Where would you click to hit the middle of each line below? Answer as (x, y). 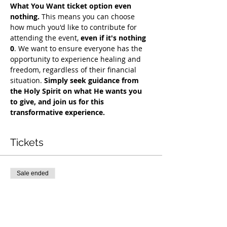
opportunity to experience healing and (77, 59)
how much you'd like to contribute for (74, 27)
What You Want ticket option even (72, 6)
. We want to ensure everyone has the (79, 48)
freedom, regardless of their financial (74, 70)
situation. (27, 80)
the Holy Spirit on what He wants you (77, 91)
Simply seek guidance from (92, 80)
